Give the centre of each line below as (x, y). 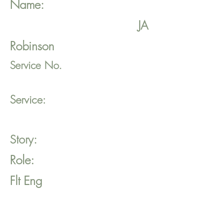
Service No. (36, 65)
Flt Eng (26, 181)
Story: (23, 139)
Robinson (32, 46)
